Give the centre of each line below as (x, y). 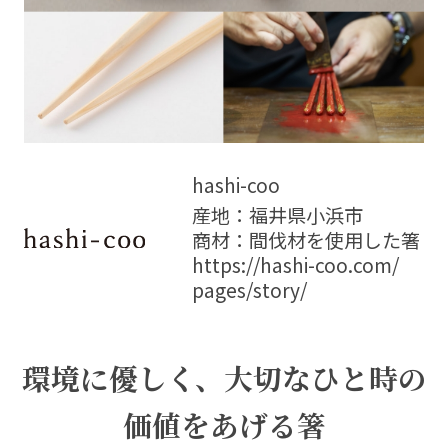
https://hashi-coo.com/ (296, 265)
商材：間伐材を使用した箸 (306, 240)
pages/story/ (250, 290)
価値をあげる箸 (224, 425)
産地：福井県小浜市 (278, 215)
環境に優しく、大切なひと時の (224, 378)
